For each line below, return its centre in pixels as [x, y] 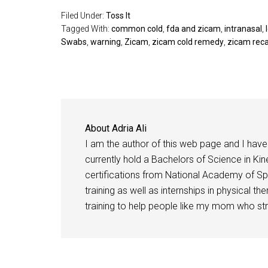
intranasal [243, 29]
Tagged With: [86, 29]
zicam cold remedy [188, 42]
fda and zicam [194, 29]
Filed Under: [83, 16]
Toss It [118, 16]
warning [106, 42]
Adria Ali [129, 128]
